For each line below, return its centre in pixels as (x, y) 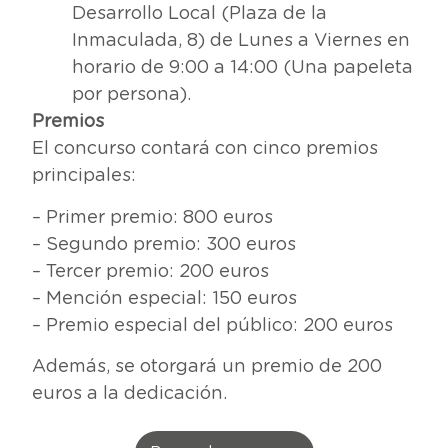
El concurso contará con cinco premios (205, 148)
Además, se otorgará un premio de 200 (207, 366)
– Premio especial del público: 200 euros (212, 324)
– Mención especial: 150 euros (164, 297)
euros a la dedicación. (129, 393)
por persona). (131, 94)
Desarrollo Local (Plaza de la (199, 13)
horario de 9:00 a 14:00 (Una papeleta (242, 67)
